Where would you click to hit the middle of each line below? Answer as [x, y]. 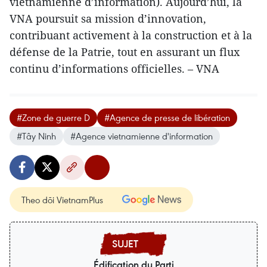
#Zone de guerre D [53, 117]
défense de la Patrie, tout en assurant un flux [125, 52]
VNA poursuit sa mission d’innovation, [108, 18]
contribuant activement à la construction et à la [131, 35]
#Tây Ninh [36, 136]
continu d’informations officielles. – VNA [114, 68]
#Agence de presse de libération [167, 117]
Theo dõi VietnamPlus [62, 199]
